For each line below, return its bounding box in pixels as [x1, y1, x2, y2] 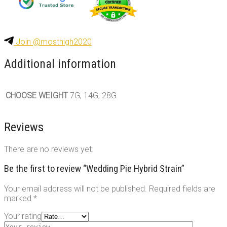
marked [4, 194, 33, 204]
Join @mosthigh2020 [14, 36, 92, 47]
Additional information [4, 56, 116, 71]
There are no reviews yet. [4, 144, 94, 154]
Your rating [4, 211, 42, 221]
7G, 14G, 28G [70, 90, 117, 100]
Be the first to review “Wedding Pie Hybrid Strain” [4, 163, 184, 175]
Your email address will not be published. [4, 184, 147, 194]
